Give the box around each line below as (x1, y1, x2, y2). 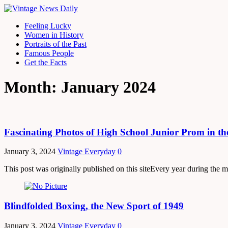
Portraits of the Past (24, 40, 87, 48)
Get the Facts (24, 58, 67, 67)
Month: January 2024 (4, 78, 156, 97)
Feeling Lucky (24, 21, 71, 30)
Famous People (24, 49, 74, 58)
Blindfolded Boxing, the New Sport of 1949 (4, 201, 184, 212)
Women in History (24, 31, 83, 39)
